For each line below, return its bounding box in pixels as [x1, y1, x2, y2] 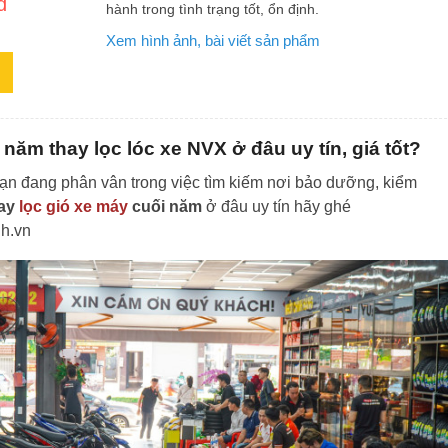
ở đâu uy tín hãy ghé [202, 197, 351, 215]
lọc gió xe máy [19, 197, 128, 215]
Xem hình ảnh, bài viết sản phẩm [106, 31, 320, 49]
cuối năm [128, 197, 202, 215]
